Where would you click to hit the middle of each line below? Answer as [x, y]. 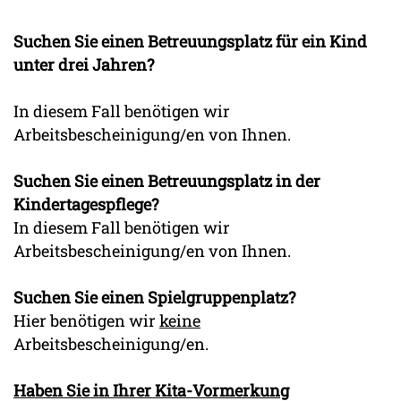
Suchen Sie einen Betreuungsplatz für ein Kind [190, 42]
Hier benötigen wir [86, 321]
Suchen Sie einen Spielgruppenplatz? [154, 298]
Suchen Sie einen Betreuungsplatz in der [167, 181]
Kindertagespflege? [86, 205]
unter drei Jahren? [84, 65]
